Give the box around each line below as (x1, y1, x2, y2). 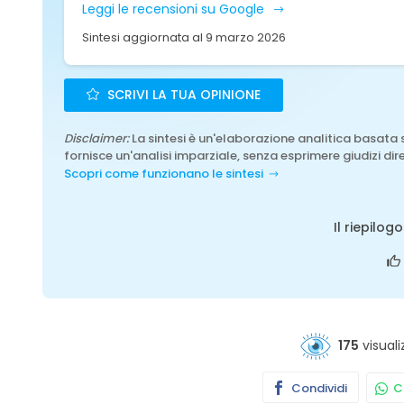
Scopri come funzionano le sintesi (64, 165, 263, 182)
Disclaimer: (64, 130, 129, 147)
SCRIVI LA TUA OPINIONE (104, 86, 261, 104)
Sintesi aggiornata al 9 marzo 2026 (82, 29, 286, 46)
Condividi (289, 380, 348, 397)
